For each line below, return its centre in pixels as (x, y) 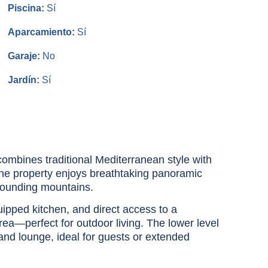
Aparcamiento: (41, 32)
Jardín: (25, 80)
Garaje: (25, 56)
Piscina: (27, 8)
